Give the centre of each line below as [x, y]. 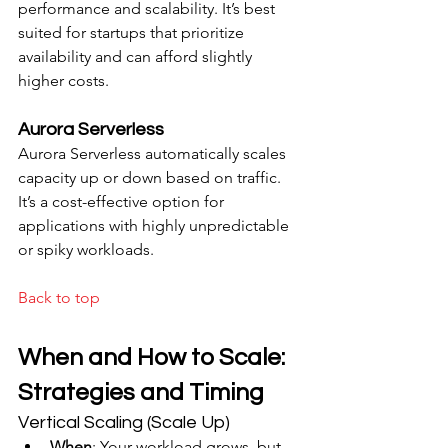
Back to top [59, 297]
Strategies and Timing [141, 392]
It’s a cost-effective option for [123, 201]
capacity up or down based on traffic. [151, 177]
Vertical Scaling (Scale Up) [124, 422]
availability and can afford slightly [137, 56]
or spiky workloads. [86, 249]
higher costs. [63, 80]
